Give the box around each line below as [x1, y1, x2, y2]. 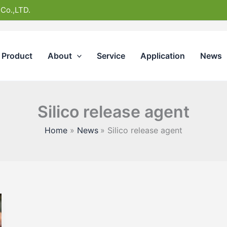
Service [97, 51, 126, 61]
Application [140, 51, 185, 61]
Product [1, 51, 32, 61]
